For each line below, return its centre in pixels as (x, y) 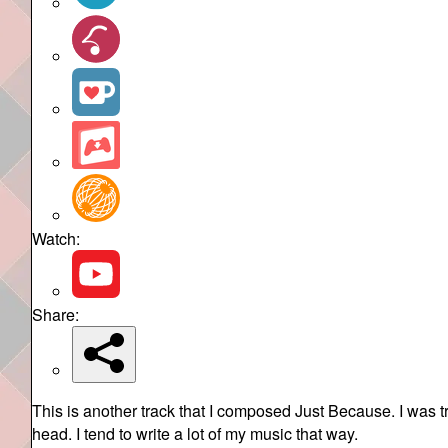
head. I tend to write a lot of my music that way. (195, 433)
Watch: (56, 238)
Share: (55, 314)
